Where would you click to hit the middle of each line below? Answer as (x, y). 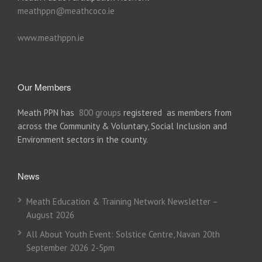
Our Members (44, 87)
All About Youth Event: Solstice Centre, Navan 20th (123, 235)
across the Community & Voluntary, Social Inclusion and (122, 126)
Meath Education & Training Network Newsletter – (122, 202)
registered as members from (176, 113)
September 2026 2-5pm (70, 248)
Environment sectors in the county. (83, 140)
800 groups (100, 113)
